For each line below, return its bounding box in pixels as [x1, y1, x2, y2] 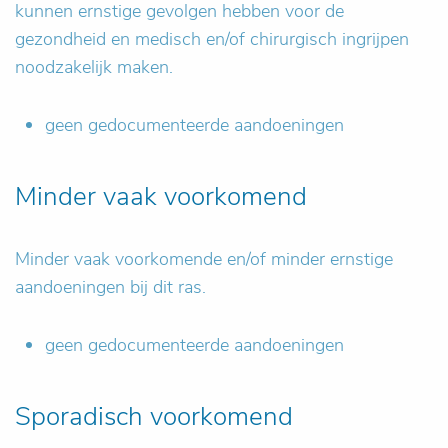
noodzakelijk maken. [15, 55, 173, 79]
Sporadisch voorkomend [15, 399, 293, 434]
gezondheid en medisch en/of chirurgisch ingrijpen [15, 27, 409, 51]
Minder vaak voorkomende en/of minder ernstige [15, 247, 393, 271]
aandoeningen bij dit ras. [15, 275, 206, 299]
